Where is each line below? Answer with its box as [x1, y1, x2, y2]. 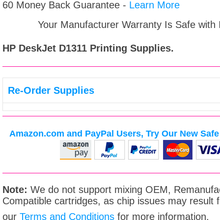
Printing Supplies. [90, 43, 174, 54]
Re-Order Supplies [8, 85, 94, 96]
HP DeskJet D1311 [2, 43, 90, 54]
